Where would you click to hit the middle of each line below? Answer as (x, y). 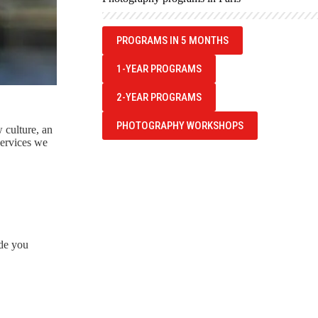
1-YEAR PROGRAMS (159, 69)
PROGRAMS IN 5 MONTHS (172, 40)
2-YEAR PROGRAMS (159, 97)
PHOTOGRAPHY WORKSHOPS (180, 126)
